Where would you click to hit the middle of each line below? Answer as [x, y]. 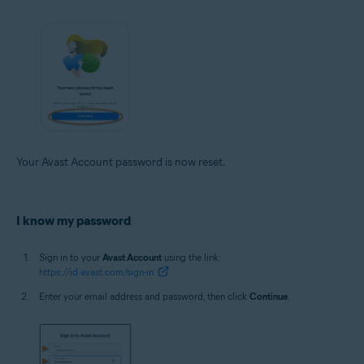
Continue [269, 297]
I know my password [74, 221]
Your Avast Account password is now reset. [121, 162]
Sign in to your [71, 258]
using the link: [192, 258]
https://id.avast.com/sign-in [96, 272]
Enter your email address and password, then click [144, 297]
